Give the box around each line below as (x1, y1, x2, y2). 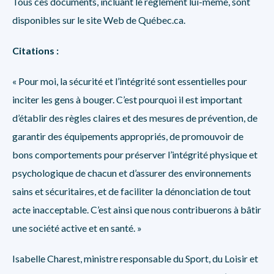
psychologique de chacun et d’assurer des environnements (12, 167, 251, 179)
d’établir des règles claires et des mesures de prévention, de (12, 112, 257, 124)
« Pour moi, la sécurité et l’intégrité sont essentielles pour (12, 75, 247, 87)
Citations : (12, 45, 59, 56)
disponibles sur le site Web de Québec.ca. (12, 14, 185, 26)
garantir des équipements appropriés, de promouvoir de (12, 130, 243, 142)
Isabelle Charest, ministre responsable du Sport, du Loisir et (12, 253, 258, 264)
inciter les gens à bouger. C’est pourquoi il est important (12, 94, 242, 105)
